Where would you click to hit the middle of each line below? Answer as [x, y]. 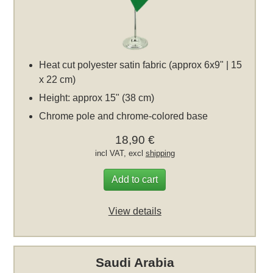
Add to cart [135, 179]
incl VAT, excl [120, 153]
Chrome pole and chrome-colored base [124, 116]
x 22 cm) [58, 79]
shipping [160, 153]
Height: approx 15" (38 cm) [97, 97]
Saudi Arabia [135, 262]
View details [135, 211]
